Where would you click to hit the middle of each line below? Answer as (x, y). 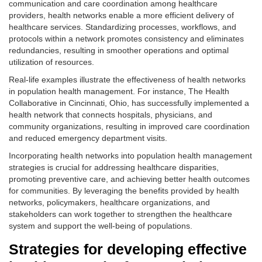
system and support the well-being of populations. (101, 226)
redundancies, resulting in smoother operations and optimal (119, 50)
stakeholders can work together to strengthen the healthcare (120, 214)
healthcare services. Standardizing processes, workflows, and (123, 27)
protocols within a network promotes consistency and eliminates (126, 39)
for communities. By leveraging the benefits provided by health (124, 191)
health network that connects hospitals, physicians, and (111, 115)
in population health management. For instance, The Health (119, 91)
